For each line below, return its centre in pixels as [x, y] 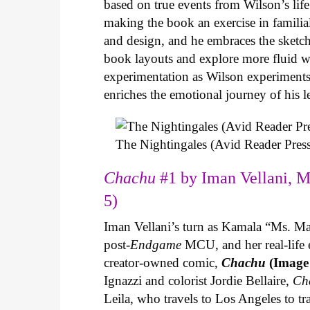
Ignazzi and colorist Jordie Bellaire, [199, 280]
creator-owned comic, [163, 262]
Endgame [156, 244]
